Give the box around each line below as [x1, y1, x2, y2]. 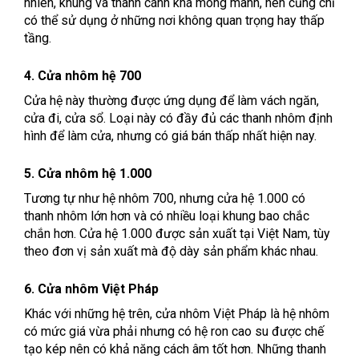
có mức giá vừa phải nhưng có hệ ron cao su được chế [24, 324, 324, 340]
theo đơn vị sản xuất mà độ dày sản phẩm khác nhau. [24, 244, 318, 260]
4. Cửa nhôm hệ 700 [24, 68, 141, 84]
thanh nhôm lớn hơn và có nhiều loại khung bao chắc [24, 208, 309, 224]
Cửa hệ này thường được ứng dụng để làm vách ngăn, [24, 93, 319, 109]
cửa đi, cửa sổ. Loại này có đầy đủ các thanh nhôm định [24, 111, 333, 127]
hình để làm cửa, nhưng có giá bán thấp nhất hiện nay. [24, 128, 317, 144]
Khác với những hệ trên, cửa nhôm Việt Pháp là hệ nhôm [24, 306, 329, 322]
